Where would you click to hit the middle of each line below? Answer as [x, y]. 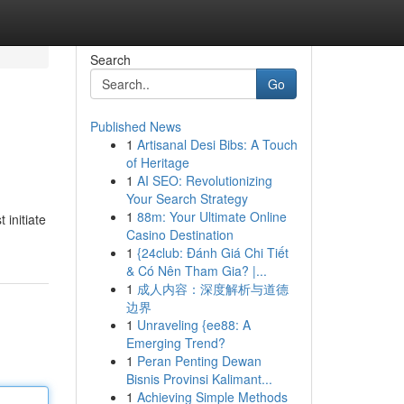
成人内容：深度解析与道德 [212, 289]
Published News [135, 126]
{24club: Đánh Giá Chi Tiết [212, 252]
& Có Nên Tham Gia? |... [196, 271]
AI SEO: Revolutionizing [204, 180]
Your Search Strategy [187, 198]
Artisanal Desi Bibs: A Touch [217, 144]
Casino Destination [179, 234]
